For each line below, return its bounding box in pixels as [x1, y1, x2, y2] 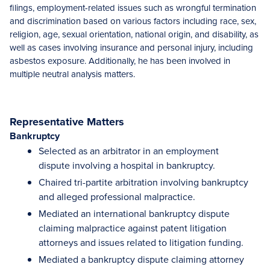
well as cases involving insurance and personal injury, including [10, 41, 253, 54]
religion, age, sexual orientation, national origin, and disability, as [10, 28, 259, 40]
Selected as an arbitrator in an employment [39, 144, 219, 157]
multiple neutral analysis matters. [10, 67, 135, 80]
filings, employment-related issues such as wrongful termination [10, 1, 256, 14]
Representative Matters [10, 114, 124, 130]
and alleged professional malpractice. [39, 190, 195, 203]
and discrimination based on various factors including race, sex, [10, 14, 256, 27]
